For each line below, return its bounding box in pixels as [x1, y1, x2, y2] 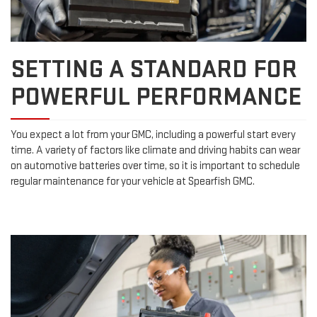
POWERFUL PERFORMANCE [11, 82, 301, 113]
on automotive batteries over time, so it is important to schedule [11, 159, 300, 173]
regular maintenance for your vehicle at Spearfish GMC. [11, 175, 255, 189]
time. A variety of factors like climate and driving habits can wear [11, 144, 300, 158]
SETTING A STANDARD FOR [11, 54, 297, 86]
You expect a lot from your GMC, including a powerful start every [11, 128, 296, 142]
